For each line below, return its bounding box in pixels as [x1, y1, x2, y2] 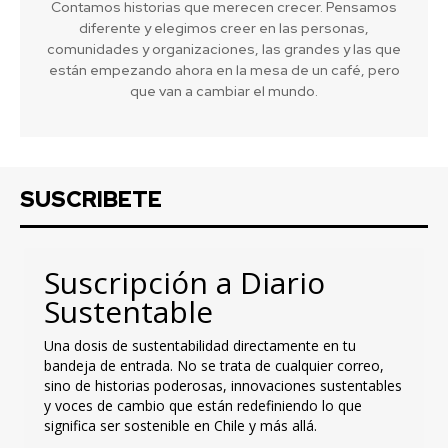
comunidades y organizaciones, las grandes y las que [47, 40, 401, 59]
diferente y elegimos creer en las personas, [79, 19, 369, 38]
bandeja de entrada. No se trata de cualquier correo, [44, 356, 384, 376]
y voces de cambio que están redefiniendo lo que [44, 396, 362, 416]
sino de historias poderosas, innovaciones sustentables [44, 376, 402, 396]
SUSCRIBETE [20, 185, 162, 215]
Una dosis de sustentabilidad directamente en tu [44, 336, 356, 356]
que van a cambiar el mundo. [130, 82, 318, 101]
